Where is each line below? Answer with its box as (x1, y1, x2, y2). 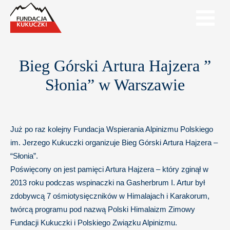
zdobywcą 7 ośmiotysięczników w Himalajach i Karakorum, (10, 191, 209, 200)
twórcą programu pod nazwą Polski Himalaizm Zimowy (10, 205, 195, 214)
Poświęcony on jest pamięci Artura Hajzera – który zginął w (10, 165, 208, 174)
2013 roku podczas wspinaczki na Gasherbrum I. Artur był (10, 178, 205, 187)
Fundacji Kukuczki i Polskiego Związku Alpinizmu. (10, 218, 177, 227)
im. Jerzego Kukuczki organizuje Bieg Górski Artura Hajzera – (10, 138, 218, 147)
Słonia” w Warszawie (45, 75, 185, 94)
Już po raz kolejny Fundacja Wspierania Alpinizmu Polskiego (10, 125, 213, 133)
